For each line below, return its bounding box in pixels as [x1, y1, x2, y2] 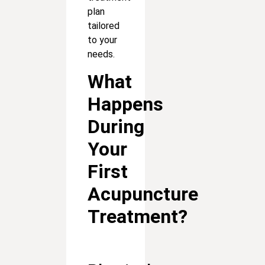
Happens [88, 92, 163, 115]
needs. [88, 49, 115, 60]
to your [88, 34, 117, 46]
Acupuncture [88, 182, 198, 205]
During [88, 115, 144, 138]
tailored [88, 20, 119, 32]
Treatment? [88, 205, 188, 228]
